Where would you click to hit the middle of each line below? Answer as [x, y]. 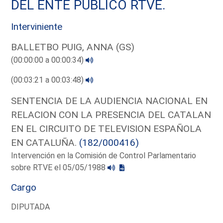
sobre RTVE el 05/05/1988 [59, 167]
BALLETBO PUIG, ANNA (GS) [73, 47]
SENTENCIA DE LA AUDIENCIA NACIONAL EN [110, 101]
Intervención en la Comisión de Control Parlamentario [104, 155]
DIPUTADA [31, 207]
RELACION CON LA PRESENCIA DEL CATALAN [111, 114]
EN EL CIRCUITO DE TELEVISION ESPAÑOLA [107, 128]
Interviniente [37, 26]
